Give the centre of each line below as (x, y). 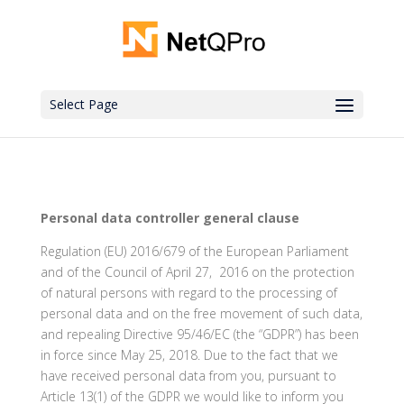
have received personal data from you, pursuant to (188, 376)
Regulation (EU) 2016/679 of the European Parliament (194, 251)
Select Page (83, 104)
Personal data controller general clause (170, 218)
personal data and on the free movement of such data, (201, 313)
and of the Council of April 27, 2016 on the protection (197, 272)
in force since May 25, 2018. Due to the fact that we (189, 355)
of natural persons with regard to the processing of (188, 293)
